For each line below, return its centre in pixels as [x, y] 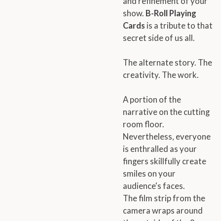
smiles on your [149, 173]
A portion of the [152, 99]
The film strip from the [164, 198]
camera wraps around [163, 210]
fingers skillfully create [165, 161]
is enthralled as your [160, 149]
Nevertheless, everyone [167, 136]
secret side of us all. [159, 38]
